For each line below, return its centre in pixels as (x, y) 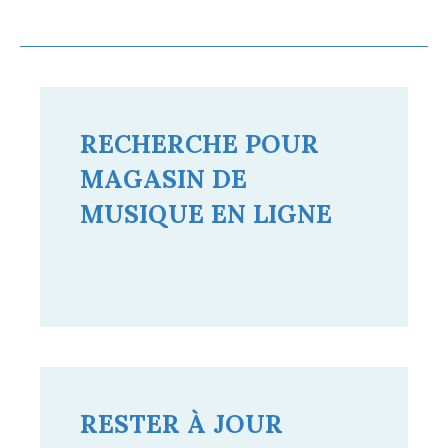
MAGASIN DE (163, 178)
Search (104, 292)
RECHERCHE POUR (199, 143)
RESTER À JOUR (181, 423)
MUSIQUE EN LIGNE (206, 213)
